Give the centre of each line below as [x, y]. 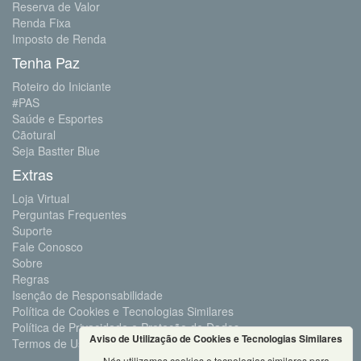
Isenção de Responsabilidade [87, 295]
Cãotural [34, 135]
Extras [33, 174]
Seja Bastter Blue [56, 151]
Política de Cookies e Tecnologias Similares [123, 311]
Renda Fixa [41, 23]
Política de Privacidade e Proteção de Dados [126, 328]
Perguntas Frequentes [69, 215]
